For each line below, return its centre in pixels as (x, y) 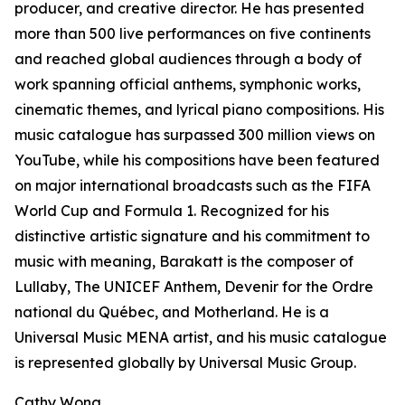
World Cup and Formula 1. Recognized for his (172, 211)
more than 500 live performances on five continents (193, 34)
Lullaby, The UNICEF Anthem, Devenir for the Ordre (194, 287)
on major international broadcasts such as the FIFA (193, 186)
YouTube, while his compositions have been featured (197, 160)
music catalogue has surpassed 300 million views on (195, 135)
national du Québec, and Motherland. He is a (172, 312)
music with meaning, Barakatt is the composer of (184, 262)
